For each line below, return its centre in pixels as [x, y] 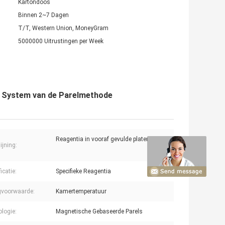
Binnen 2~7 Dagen [43, 15]
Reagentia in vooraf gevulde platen [103, 139]
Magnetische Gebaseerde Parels [99, 212]
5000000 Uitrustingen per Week [61, 41]
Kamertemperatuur [81, 192]
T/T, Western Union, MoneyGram [63, 28]
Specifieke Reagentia [83, 172]
